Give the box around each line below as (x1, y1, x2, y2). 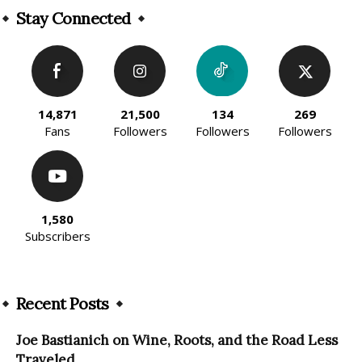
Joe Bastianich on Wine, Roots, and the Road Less (16, 331, 338, 350)
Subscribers (24, 228, 90, 245)
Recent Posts (16, 293, 109, 314)
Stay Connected (16, 8, 131, 29)
